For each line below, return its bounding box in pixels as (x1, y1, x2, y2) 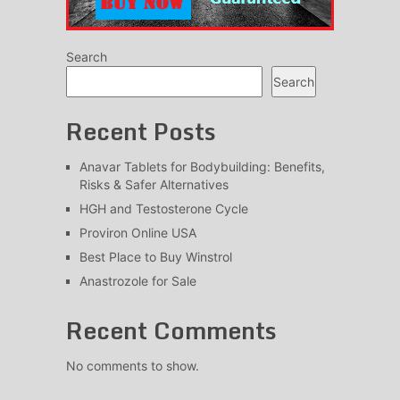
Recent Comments (65, 312, 277, 349)
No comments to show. (65, 358, 199, 373)
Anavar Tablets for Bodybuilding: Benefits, (79, 159, 325, 174)
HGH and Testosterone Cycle (79, 201, 248, 216)
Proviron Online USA (79, 225, 196, 240)
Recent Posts (65, 112, 216, 150)
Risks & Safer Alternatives (79, 177, 229, 192)
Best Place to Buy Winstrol (79, 249, 232, 264)
